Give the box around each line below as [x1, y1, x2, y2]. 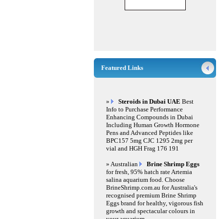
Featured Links [101, 64, 143, 71]
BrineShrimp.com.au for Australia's [106, 184, 197, 191]
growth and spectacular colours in [106, 207, 195, 215]
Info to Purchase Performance [106, 106, 183, 113]
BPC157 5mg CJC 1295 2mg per [106, 137, 193, 144]
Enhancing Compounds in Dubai [106, 113, 193, 121]
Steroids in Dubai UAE [118, 98, 180, 105]
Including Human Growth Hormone [106, 121, 199, 129]
